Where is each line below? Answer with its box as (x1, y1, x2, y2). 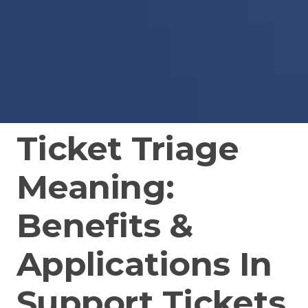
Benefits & (16, 206, 193, 246)
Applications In (16, 244, 272, 285)
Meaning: (16, 167, 175, 208)
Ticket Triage (16, 129, 239, 169)
